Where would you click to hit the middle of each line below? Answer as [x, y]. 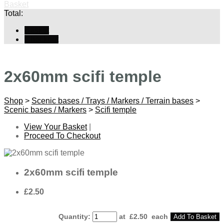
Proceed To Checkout [62, 136]
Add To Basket [195, 216]
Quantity [73, 216]
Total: [13, 13]
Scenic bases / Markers [45, 110]
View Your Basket [55, 127]
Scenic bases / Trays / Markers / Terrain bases [112, 101]
